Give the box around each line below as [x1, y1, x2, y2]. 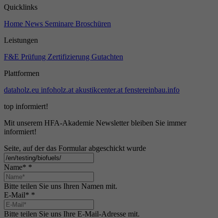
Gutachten [91, 53, 123, 61]
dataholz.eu [4, 86, 41, 94]
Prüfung [21, 53, 48, 61]
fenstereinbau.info [125, 86, 180, 94]
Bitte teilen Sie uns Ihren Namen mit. [4, 182, 117, 191]
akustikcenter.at [75, 86, 125, 94]
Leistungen [4, 36, 38, 45]
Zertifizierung [48, 53, 91, 61]
